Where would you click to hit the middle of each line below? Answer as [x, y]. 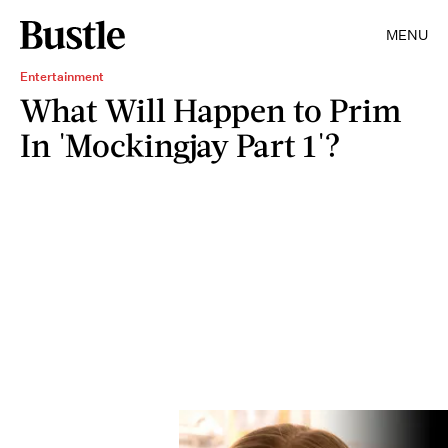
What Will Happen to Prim [210, 109]
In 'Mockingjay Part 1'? [180, 144]
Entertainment [62, 76]
